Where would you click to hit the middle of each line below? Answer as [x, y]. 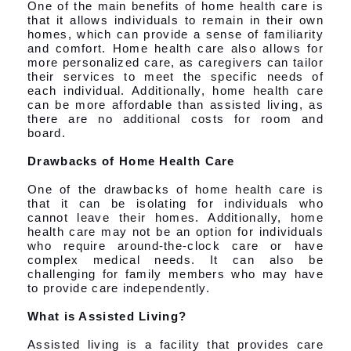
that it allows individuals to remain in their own [175, 20]
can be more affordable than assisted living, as [175, 104]
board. [47, 132]
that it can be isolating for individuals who [175, 203]
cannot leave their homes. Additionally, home [175, 217]
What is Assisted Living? [107, 316]
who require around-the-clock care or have [175, 245]
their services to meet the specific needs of [175, 76]
